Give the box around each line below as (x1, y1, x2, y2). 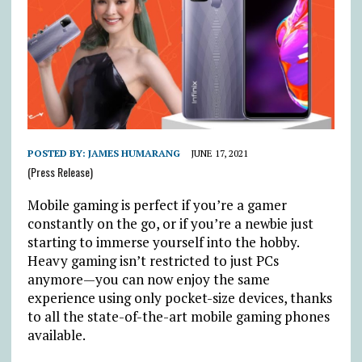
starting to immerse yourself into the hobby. (27, 232, 299, 251)
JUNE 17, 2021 (190, 146, 248, 159)
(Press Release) (27, 162, 93, 180)
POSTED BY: (27, 146, 88, 159)
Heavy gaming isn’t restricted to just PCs (27, 250, 279, 270)
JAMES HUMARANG (87, 146, 180, 159)
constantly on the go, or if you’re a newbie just (27, 213, 314, 233)
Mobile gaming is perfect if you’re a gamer (27, 195, 287, 214)
